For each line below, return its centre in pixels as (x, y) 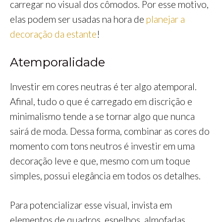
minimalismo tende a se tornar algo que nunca (102, 116)
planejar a (165, 19)
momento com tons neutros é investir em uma (102, 146)
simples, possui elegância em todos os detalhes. (105, 176)
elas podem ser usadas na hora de (77, 19)
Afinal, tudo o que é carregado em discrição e (101, 102)
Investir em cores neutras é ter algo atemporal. (103, 87)
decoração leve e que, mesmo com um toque (100, 161)
